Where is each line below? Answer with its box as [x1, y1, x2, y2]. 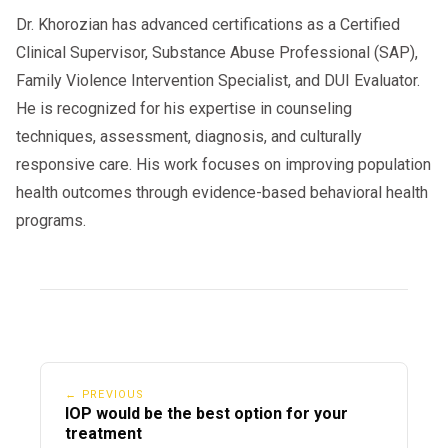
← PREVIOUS [65, 387, 144, 401]
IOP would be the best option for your [65, 403, 348, 423]
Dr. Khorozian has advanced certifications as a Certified [16, 15, 400, 35]
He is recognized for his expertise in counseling [16, 99, 352, 119]
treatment [65, 423, 142, 443]
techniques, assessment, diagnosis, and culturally [16, 127, 362, 147]
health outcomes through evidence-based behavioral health [16, 183, 428, 203]
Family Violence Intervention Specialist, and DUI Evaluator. [16, 71, 420, 91]
